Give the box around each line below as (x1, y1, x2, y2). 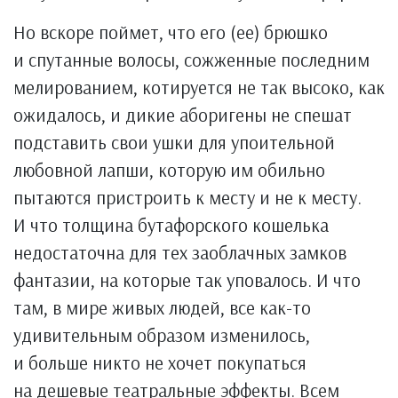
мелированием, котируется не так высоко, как (13, 75, 385, 99)
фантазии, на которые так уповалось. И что (13, 267, 361, 291)
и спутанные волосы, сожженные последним (13, 47, 370, 71)
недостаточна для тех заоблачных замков (13, 240, 346, 264)
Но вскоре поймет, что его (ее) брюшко (13, 20, 328, 44)
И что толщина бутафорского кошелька (13, 212, 329, 236)
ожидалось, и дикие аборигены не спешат (13, 102, 352, 126)
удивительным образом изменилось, (13, 322, 310, 346)
